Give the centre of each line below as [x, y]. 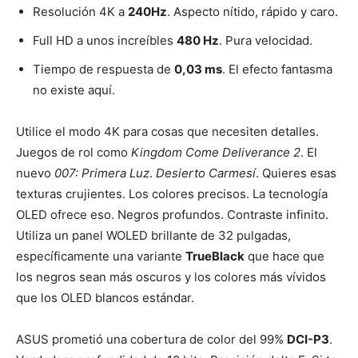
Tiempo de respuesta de [103, 69]
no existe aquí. [74, 89]
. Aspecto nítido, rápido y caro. [253, 11]
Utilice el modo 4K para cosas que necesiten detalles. [167, 131]
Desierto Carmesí [206, 173]
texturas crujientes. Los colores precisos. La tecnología [172, 193]
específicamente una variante [101, 256]
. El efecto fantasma [277, 69]
